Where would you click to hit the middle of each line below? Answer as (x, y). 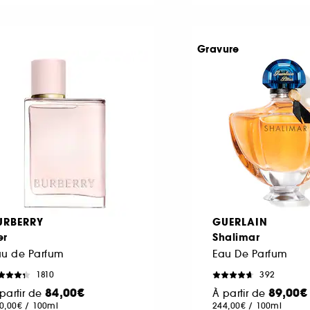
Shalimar (236, 237)
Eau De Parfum (250, 254)
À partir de (240, 293)
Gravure (218, 49)
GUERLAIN (240, 222)
